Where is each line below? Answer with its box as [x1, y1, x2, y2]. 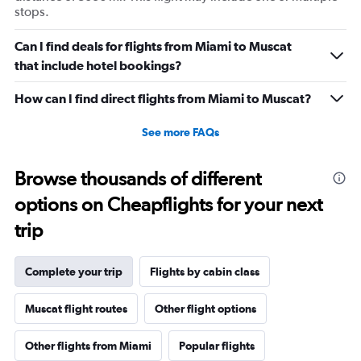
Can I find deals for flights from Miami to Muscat [15, 38, 292, 53]
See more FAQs [142, 125, 219, 139]
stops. [15, 3, 49, 19]
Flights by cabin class [150, 264, 259, 278]
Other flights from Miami [25, 338, 151, 352]
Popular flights [179, 338, 255, 352]
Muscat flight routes [25, 301, 127, 315]
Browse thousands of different [15, 166, 261, 190]
